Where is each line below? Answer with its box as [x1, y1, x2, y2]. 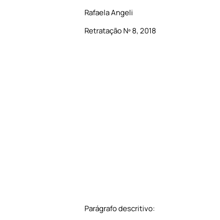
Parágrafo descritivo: [84, 203, 155, 214]
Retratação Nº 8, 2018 [84, 25, 156, 36]
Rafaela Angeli [84, 7, 133, 18]
